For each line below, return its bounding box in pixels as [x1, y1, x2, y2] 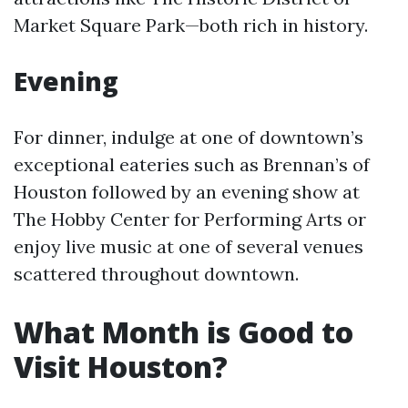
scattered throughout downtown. [14, 262, 299, 285]
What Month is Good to [14, 312, 353, 352]
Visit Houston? [14, 347, 228, 386]
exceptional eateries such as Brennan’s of [14, 153, 370, 176]
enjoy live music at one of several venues [14, 235, 363, 258]
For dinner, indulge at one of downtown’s [14, 126, 363, 148]
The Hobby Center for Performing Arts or [14, 208, 366, 230]
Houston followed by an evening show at [14, 180, 360, 203]
